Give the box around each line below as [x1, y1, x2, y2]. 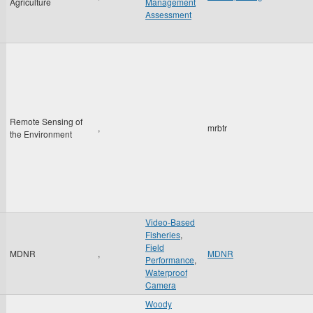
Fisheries [145, 228, 180, 240]
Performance [145, 254, 194, 265]
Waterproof [145, 266, 187, 278]
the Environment [10, 128, 72, 140]
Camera [145, 279, 176, 291]
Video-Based [145, 216, 195, 228]
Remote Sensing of [10, 115, 82, 127]
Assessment [145, 8, 191, 20]
